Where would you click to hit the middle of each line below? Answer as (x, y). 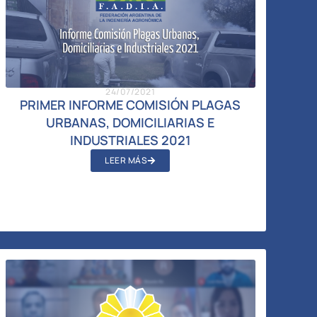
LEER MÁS (126, 160)
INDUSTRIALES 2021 (130, 140)
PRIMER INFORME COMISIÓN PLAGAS (131, 104)
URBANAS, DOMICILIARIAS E (131, 122)
